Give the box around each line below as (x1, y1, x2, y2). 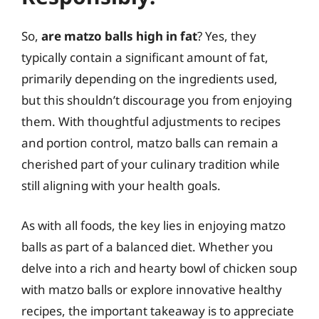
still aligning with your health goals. (21, 177, 221, 194)
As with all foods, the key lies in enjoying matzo (21, 216, 286, 234)
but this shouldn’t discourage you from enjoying (21, 92, 292, 108)
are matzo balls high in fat (41, 28, 197, 44)
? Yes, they (197, 28, 256, 44)
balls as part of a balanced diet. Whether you (21, 238, 273, 255)
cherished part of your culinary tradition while (21, 156, 280, 172)
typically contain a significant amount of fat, (21, 49, 268, 66)
